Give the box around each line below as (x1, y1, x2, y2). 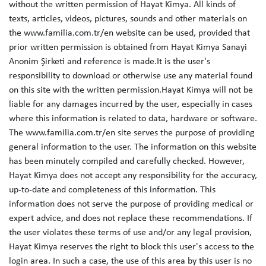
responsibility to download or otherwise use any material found (9, 71, 252, 81)
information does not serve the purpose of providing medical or (9, 199, 254, 209)
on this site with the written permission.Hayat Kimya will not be (9, 85, 253, 95)
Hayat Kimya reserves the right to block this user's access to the (9, 242, 254, 252)
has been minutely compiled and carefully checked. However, (9, 157, 245, 166)
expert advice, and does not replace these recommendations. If (9, 214, 252, 223)
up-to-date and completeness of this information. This (9, 185, 216, 195)
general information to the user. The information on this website (9, 142, 256, 152)
